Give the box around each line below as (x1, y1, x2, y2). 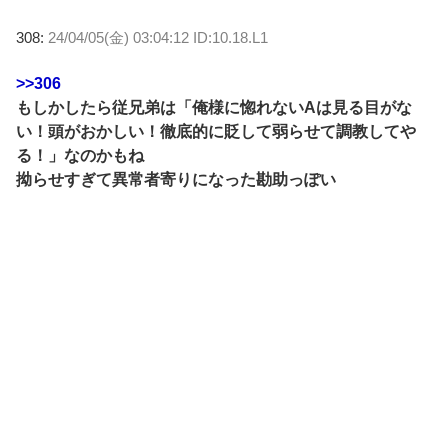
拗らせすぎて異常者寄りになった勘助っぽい (16, 170, 336, 188)
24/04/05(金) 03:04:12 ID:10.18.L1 (48, 28, 268, 46)
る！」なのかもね (16, 146, 144, 164)
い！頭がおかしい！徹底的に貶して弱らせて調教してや (16, 122, 416, 140)
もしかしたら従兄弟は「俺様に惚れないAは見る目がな (16, 98, 412, 116)
